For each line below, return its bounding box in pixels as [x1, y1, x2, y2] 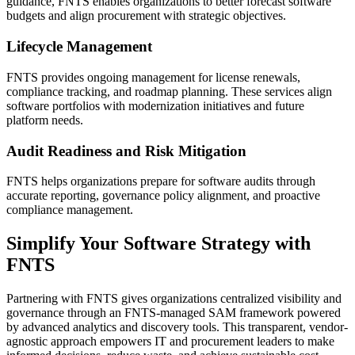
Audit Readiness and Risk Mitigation [6, 142, 246, 159]
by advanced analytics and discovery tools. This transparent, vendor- [6, 320, 348, 334]
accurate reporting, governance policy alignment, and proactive [6, 189, 320, 203]
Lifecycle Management [6, 38, 152, 55]
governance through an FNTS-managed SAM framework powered [6, 306, 341, 320]
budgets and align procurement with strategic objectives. [6, 9, 286, 23]
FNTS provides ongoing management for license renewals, [6, 70, 300, 84]
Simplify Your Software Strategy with [6, 233, 311, 254]
